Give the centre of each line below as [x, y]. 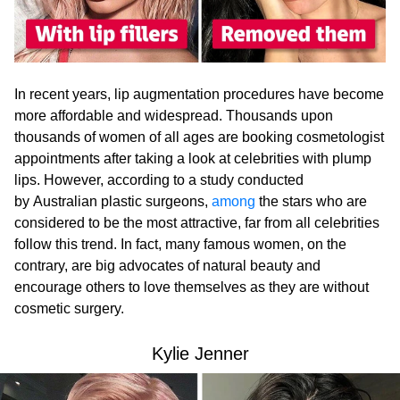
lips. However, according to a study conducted [159, 180]
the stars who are [311, 202]
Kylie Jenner [200, 354]
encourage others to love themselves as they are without [192, 287]
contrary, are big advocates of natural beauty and [167, 266]
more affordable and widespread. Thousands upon [174, 116]
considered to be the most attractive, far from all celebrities [197, 223]
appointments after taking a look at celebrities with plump [193, 159]
